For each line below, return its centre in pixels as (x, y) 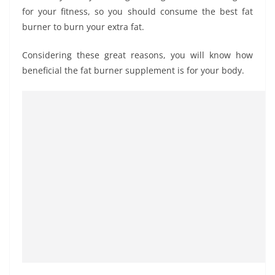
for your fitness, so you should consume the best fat (137, 11)
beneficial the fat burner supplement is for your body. (133, 70)
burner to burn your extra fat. (83, 26)
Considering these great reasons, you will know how (137, 55)
